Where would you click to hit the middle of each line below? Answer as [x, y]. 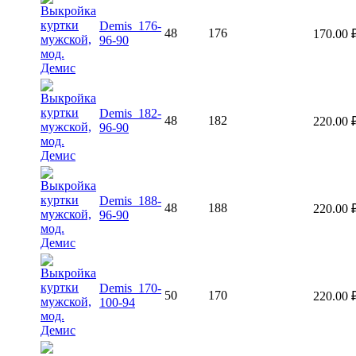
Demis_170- [130, 288]
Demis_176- [130, 25]
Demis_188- [130, 200]
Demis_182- [130, 113]
